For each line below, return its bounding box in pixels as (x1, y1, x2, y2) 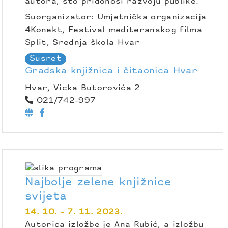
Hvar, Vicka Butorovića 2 (25, 83, 140, 92)
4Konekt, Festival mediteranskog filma (25, 26, 202, 35)
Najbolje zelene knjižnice (25, 177, 172, 188)
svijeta (25, 191, 67, 202)
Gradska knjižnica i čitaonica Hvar (25, 67, 197, 76)
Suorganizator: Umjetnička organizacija (25, 13, 207, 22)
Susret (30, 54, 62, 63)
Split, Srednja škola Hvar (25, 39, 140, 47)
